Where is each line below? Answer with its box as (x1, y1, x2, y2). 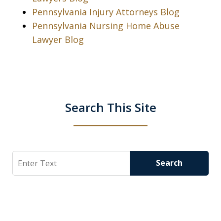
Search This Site (65, 99, 156, 115)
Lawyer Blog (32, 33, 84, 45)
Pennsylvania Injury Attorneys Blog (32, 5, 180, 18)
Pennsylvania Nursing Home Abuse (32, 19, 180, 32)
